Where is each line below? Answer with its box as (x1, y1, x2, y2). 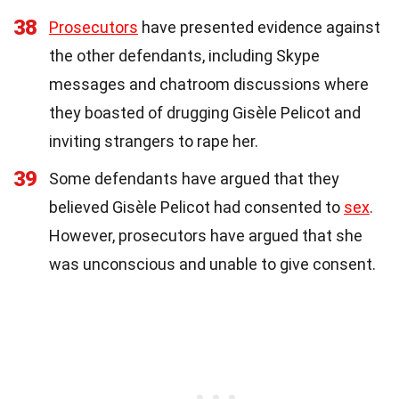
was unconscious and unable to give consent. (49, 255, 376, 274)
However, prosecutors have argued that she (49, 226, 362, 246)
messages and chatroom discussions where (49, 75, 369, 94)
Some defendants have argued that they (49, 169, 339, 189)
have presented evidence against (138, 18, 380, 37)
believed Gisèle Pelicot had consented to (49, 198, 344, 217)
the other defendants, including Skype (49, 46, 320, 66)
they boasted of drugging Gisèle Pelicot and (49, 103, 361, 123)
